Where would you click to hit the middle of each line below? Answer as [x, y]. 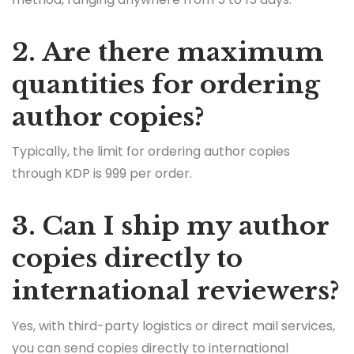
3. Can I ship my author [170, 226]
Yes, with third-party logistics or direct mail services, [173, 326]
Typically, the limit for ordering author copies [151, 152]
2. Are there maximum [168, 52]
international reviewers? [176, 291]
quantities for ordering [166, 84]
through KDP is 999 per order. [102, 174]
